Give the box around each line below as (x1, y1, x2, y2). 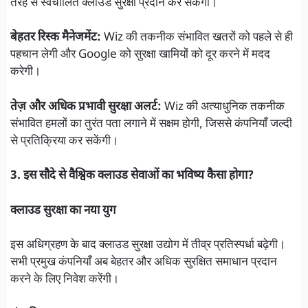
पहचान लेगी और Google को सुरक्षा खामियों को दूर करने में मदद (10, 47, 270, 63)
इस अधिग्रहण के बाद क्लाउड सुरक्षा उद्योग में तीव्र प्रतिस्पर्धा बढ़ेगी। (10, 238, 285, 254)
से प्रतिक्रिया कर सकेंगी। (10, 133, 118, 149)
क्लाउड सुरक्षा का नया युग (10, 203, 116, 219)
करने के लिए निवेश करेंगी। (10, 272, 119, 288)
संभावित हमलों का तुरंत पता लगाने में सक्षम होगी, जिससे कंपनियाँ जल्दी (10, 116, 292, 132)
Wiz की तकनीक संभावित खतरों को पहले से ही (101, 30, 293, 46)
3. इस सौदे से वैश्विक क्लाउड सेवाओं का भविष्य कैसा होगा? (10, 168, 254, 184)
